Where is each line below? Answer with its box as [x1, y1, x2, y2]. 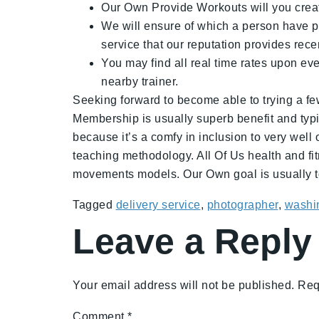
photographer [206, 199, 278, 211]
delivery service [115, 199, 201, 211]
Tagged [73, 199, 116, 211]
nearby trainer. [101, 75, 179, 88]
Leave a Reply [73, 221, 312, 261]
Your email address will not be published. [73, 279, 295, 291]
